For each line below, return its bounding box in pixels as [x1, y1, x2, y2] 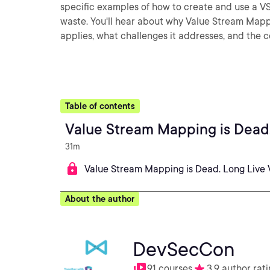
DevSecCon [133, 237, 235, 261]
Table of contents [65, 101, 135, 111]
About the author [65, 194, 134, 204]
